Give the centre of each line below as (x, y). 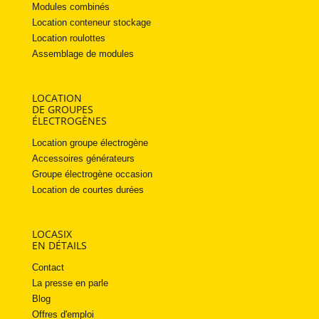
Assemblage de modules (83, 54)
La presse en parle (70, 283)
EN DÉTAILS (59, 246)
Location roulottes (68, 38)
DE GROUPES (62, 110)
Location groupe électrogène (90, 143)
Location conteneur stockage (91, 23)
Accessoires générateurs (83, 159)
